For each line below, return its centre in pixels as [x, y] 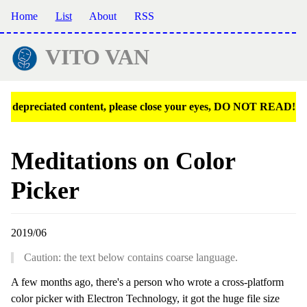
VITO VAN [97, 57]
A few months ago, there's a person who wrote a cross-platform [147, 282]
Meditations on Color [123, 161]
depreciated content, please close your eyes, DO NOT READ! [153, 107]
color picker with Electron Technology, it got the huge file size [145, 299]
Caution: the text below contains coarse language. [131, 258]
